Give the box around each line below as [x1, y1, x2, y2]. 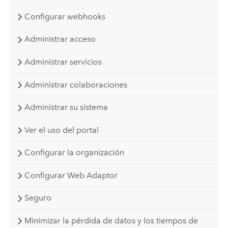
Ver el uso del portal [24, 125, 99, 135]
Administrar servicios [24, 57, 102, 67]
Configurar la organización [24, 148, 124, 158]
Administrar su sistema [24, 102, 108, 112]
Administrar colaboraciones [24, 79, 127, 90]
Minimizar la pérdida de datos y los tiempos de [24, 215, 198, 225]
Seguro [24, 193, 51, 203]
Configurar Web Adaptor [24, 170, 118, 180]
